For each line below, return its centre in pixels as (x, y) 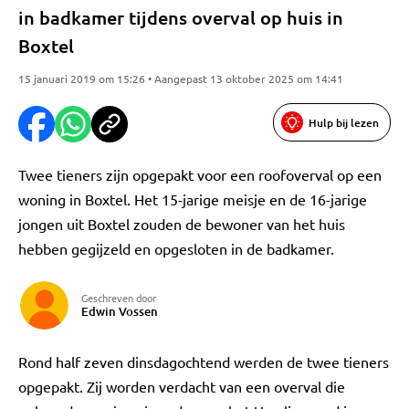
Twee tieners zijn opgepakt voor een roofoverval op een (200, 174)
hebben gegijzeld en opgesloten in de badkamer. (176, 248)
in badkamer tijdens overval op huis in (181, 17)
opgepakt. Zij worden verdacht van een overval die (182, 386)
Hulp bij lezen (344, 122)
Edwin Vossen (120, 311)
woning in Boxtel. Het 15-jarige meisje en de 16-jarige (193, 199)
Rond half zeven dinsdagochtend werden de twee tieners (204, 362)
